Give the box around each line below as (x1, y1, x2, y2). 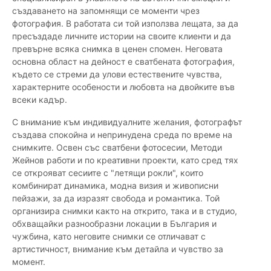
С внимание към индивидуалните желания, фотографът (12, 117, 242, 128)
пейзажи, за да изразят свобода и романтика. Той (12, 193, 220, 204)
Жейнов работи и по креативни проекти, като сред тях (12, 155, 238, 166)
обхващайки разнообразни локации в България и (12, 218, 217, 229)
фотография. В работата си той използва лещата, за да (12, 18, 238, 29)
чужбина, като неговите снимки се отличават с (12, 231, 206, 242)
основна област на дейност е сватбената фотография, (12, 56, 235, 67)
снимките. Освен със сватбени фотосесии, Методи (12, 142, 222, 153)
